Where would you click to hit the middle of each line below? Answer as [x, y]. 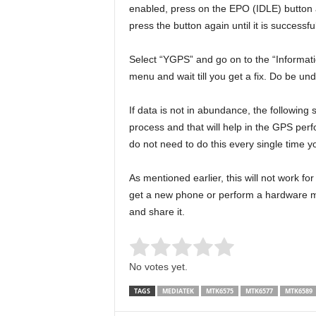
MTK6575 [219, 291]
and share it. [157, 212]
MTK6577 [259, 291]
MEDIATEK [178, 291]
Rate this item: [161, 250]
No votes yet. [158, 267]
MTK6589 [298, 291]
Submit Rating [265, 250]
